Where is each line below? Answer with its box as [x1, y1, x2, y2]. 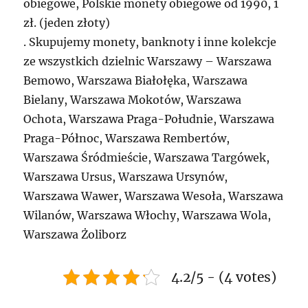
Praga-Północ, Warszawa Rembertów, [23, 131, 230, 145]
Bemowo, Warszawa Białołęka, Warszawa [23, 73, 248, 87]
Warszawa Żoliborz [23, 227, 127, 241]
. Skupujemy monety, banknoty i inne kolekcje [23, 34, 277, 49]
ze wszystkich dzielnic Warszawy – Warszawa [23, 54, 272, 68]
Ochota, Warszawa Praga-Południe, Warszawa [23, 111, 275, 126]
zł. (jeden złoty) [23, 15, 111, 30]
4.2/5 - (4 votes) [170, 268, 276, 285]
